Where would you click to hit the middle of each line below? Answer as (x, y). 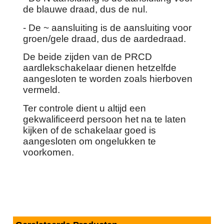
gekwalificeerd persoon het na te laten (104, 119)
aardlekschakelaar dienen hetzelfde (100, 68)
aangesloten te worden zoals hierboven (108, 79)
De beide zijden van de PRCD (87, 57)
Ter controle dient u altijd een (84, 108)
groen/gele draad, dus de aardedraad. (104, 38)
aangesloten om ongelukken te (89, 141)
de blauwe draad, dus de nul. (85, 9)
